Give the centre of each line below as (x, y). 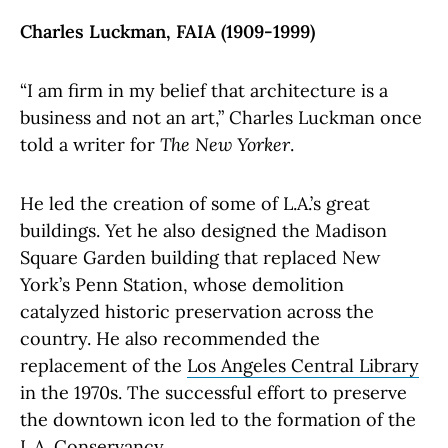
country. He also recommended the (170, 338)
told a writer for (90, 144)
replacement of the (103, 365)
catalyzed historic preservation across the (197, 311)
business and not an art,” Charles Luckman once (221, 117)
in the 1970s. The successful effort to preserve (213, 392)
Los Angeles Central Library (303, 365)
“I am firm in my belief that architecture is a (204, 90)
